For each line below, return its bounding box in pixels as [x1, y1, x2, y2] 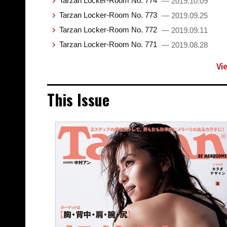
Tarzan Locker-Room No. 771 [59, 40, 159, 49]
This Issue [47, 88, 109, 111]
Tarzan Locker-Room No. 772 [59, 25, 159, 34]
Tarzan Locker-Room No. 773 [59, 10, 159, 19]
